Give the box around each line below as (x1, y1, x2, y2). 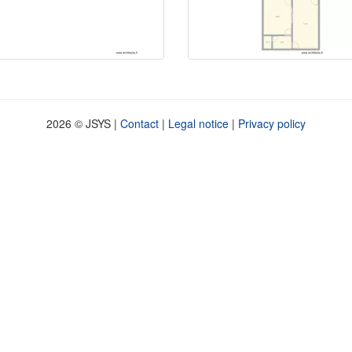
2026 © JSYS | (46, 115, 120, 131)
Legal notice (168, 115, 229, 131)
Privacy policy (238, 115, 306, 131)
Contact (120, 115, 159, 131)
